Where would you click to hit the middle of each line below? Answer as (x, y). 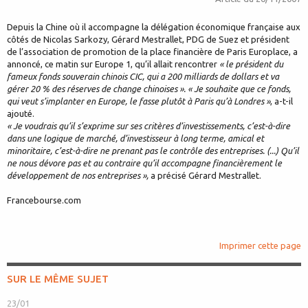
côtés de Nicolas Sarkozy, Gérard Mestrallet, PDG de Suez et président (148, 40)
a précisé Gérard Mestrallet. (205, 176)
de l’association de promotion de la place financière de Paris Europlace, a (152, 52)
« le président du (251, 64)
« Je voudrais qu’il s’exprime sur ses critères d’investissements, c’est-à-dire (148, 126)
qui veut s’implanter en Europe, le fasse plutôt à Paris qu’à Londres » (139, 101)
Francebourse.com (44, 200)
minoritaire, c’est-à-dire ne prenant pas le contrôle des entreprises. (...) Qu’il (153, 151)
